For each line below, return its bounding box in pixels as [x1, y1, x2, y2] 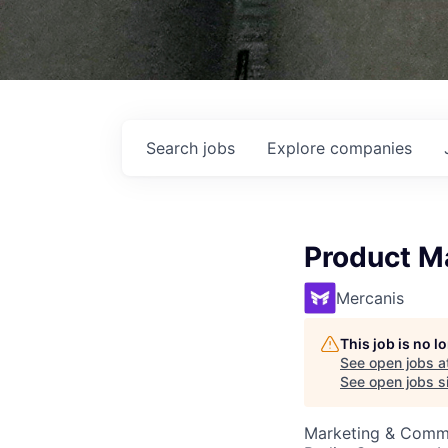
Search [146, 138, 203, 158]
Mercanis [336, 288, 404, 308]
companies [330, 138, 412, 158]
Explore [267, 138, 330, 158]
